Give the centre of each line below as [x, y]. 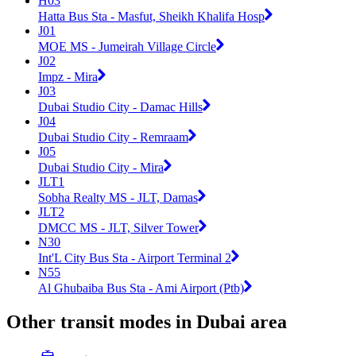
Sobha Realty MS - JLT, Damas [118, 197]
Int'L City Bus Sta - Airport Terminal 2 [135, 257]
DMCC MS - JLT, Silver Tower [118, 227]
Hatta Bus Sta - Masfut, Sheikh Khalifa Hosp [151, 16]
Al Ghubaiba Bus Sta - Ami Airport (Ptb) [141, 288]
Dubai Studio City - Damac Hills [120, 106]
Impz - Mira [68, 76]
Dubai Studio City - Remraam [113, 137]
